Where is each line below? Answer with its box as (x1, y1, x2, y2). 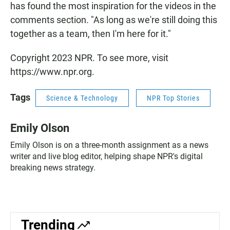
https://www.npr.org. (10, 66, 94, 78)
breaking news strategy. (10, 163, 95, 173)
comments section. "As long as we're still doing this (10, 14, 217, 26)
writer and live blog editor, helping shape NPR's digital (10, 151, 203, 162)
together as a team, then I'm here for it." (10, 28, 171, 40)
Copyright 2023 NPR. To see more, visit (10, 52, 168, 64)
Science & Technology (46, 94, 118, 103)
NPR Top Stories (147, 94, 200, 103)
